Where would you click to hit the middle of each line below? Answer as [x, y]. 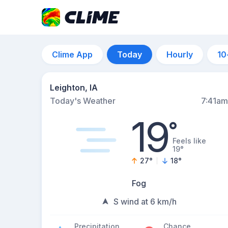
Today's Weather [83, 101]
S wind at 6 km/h [145, 202]
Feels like [190, 141]
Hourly [180, 54]
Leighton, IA [74, 88]
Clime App [72, 54]
